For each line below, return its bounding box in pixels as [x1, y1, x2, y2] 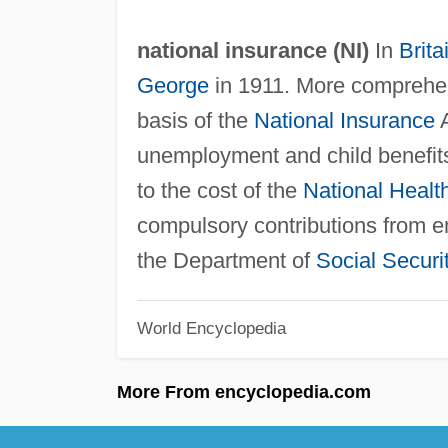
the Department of [136, 248, 316, 274]
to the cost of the [136, 178, 303, 204]
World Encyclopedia [136, 318, 286, 337]
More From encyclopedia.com [117, 381, 371, 402]
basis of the [136, 108, 254, 134]
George [136, 73, 209, 99]
